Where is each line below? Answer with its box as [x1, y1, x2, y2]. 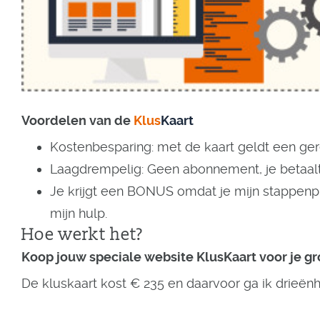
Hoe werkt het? [21, 224, 143, 245]
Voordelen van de [21, 112, 134, 128]
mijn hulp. [50, 205, 111, 221]
